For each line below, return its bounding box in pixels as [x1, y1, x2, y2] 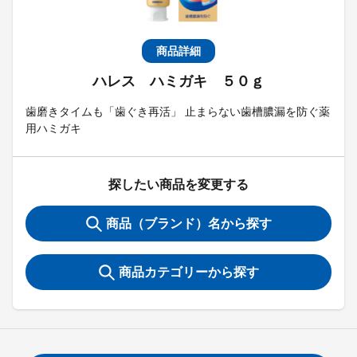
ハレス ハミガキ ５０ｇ [92, 73, 265, 89]
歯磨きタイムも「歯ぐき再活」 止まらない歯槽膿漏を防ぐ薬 [25, 105, 330, 118]
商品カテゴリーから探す [118, 265, 259, 279]
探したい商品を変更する [108, 178, 249, 191]
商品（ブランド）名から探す [105, 217, 272, 230]
